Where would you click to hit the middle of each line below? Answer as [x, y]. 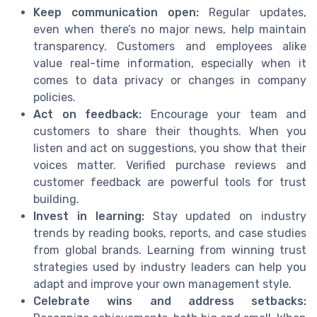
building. [56, 200]
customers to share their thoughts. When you [170, 132]
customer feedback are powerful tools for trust [170, 183]
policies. [54, 98]
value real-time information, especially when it [170, 64]
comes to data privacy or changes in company [170, 81]
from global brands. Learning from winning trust [170, 250]
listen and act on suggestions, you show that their [170, 149]
